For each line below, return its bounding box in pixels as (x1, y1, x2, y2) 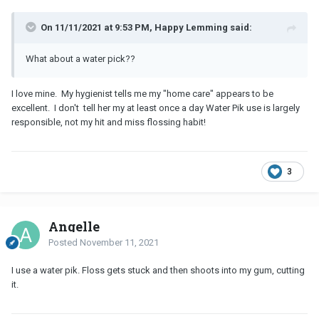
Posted (48, 236, 80, 248)
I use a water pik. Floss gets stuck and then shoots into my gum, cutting (11, 264, 305, 276)
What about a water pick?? (26, 53, 137, 64)
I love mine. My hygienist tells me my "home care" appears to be (11, 88, 273, 99)
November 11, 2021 (80, 236, 159, 248)
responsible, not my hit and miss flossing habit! (11, 116, 206, 127)
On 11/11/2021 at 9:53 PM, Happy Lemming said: (41, 21, 252, 33)
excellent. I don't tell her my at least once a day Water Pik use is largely (11, 102, 300, 113)
